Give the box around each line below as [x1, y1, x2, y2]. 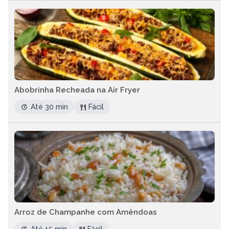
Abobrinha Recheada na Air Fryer [14, 85, 140, 95]
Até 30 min [31, 103, 68, 111]
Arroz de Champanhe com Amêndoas [14, 208, 157, 217]
